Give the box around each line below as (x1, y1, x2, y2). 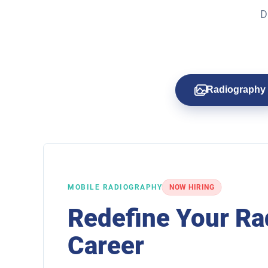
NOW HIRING (169, 182, 214, 191)
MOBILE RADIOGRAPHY (68, 182, 162, 191)
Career (68, 230, 144, 260)
